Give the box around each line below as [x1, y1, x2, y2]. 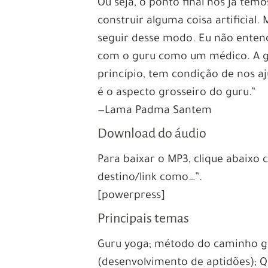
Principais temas [98, 211, 190, 226]
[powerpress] [98, 190, 166, 202]
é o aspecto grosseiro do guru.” [98, 87, 256, 99]
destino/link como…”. [98, 172, 203, 184]
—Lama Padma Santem [98, 105, 212, 117]
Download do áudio [98, 126, 207, 141]
